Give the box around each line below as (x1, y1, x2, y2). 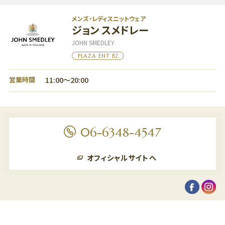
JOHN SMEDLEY (72, 38, 115, 47)
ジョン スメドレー (72, 22, 149, 38)
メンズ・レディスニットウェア (72, 14, 146, 23)
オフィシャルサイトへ (87, 152, 157, 163)
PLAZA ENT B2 (78, 52, 119, 59)
